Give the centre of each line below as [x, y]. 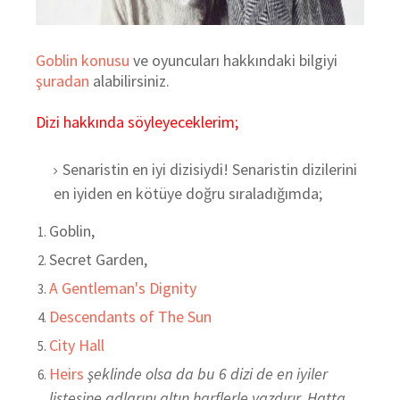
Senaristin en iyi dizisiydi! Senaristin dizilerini [210, 169]
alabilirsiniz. [131, 81]
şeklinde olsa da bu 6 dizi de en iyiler [208, 374]
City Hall [77, 345]
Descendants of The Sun [130, 317]
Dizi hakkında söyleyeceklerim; [137, 122]
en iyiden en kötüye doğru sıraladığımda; [188, 193]
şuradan [64, 81]
